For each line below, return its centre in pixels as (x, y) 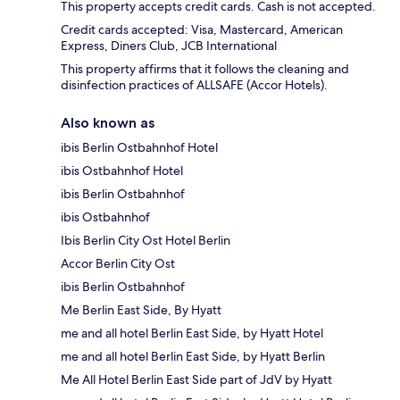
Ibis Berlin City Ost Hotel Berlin (146, 241)
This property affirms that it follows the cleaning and (205, 69)
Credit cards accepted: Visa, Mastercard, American (202, 30)
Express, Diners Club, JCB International (169, 46)
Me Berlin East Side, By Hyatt (141, 310)
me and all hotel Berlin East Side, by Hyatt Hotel (192, 333)
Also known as (108, 123)
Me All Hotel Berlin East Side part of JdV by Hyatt (196, 380)
